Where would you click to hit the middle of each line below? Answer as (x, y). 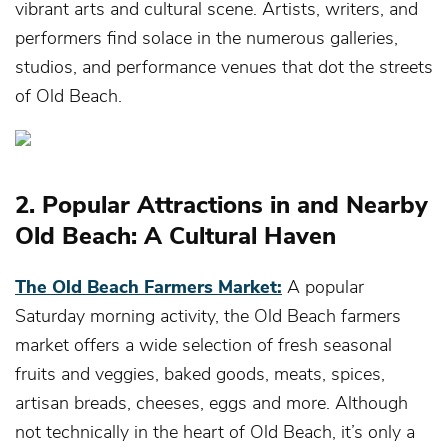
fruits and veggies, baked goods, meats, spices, (200, 372)
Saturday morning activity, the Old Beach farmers (208, 314)
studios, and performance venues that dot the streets (224, 65)
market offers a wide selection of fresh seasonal (203, 343)
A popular (325, 285)
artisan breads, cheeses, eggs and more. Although (211, 401)
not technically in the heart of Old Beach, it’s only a (215, 430)
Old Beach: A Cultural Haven (175, 234)
